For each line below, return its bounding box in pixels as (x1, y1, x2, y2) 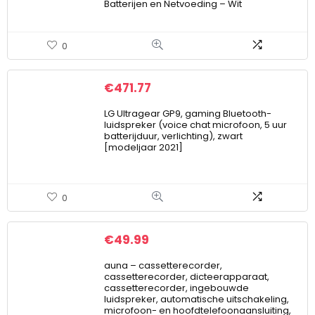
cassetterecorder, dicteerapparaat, (104, 269, 269, 283)
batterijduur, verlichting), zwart (104, 129, 243, 143)
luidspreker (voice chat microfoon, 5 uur (104, 117, 287, 131)
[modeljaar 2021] (104, 140, 183, 154)
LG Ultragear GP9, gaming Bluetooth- (104, 106, 271, 120)
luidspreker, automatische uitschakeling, (104, 292, 289, 306)
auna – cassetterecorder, (104, 258, 222, 272)
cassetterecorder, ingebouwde (104, 281, 249, 295)
